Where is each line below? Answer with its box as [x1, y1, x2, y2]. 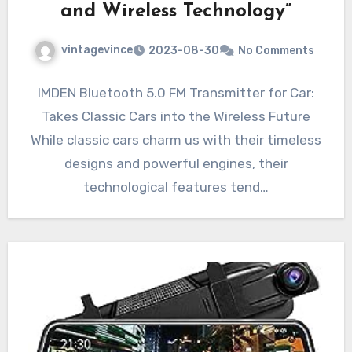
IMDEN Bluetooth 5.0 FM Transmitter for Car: [38, 84, 314, 101]
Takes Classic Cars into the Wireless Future [42, 108, 310, 124]
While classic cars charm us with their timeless [31, 131, 321, 148]
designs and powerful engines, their [64, 155, 288, 171]
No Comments [238, 43, 314, 57]
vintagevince [61, 42, 133, 57]
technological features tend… [83, 178, 269, 195]
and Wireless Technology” [60, 2, 291, 21]
